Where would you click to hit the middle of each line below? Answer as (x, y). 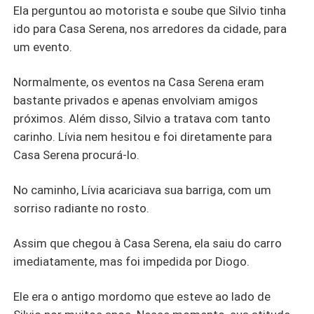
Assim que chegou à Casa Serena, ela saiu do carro (148, 243)
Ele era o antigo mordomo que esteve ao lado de (142, 296)
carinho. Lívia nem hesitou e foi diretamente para (143, 137)
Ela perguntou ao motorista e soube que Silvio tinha (150, 11)
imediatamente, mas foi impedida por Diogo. (132, 261)
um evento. (43, 47)
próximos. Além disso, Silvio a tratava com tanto (142, 119)
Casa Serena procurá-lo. (77, 155)
